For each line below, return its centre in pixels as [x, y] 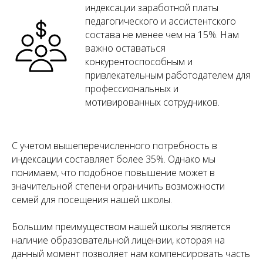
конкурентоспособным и [139, 61]
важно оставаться [125, 48]
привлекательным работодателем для [168, 75]
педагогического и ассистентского [161, 21]
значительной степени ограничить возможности [118, 186]
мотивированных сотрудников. [152, 102]
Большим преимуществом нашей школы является [121, 226]
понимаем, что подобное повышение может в [113, 172]
